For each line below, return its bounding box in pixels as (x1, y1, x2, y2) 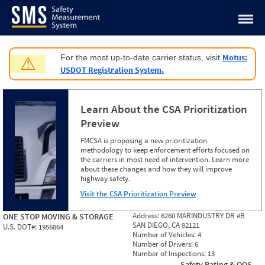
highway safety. (80, 173, 130, 183)
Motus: (222, 52, 247, 63)
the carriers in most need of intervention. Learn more (80, 154, 249, 164)
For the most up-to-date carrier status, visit (60, 53, 222, 62)
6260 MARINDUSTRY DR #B (161, 211, 245, 221)
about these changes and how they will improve (80, 164, 232, 174)
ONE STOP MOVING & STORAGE (3, 211, 114, 222)
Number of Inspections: (132, 248, 208, 258)
